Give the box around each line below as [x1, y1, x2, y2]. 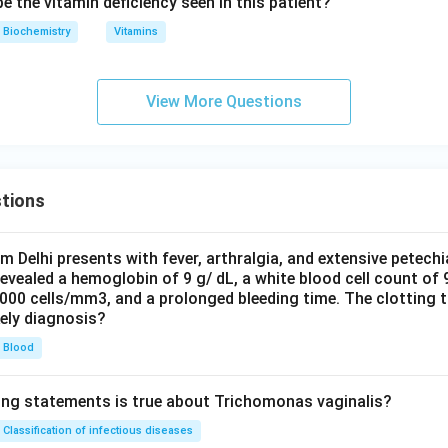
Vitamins [114, 25, 158, 38]
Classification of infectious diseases [3, 424, 193, 437]
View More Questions [146, 92, 302, 111]
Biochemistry [3, 25, 70, 38]
